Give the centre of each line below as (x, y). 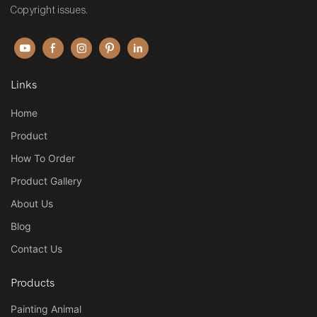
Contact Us (36, 249)
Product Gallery (46, 181)
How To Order (43, 158)
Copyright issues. (50, 11)
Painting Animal (46, 309)
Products (33, 283)
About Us (32, 204)
